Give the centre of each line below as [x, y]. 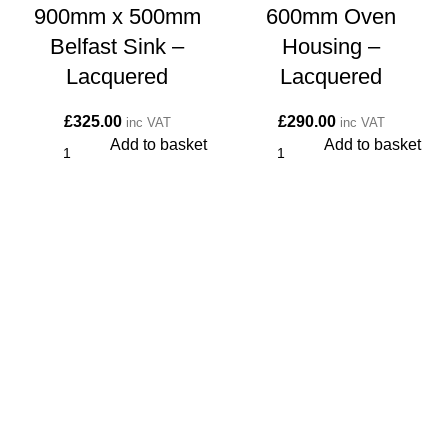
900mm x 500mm [117, 16]
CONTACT [54, 413]
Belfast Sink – [117, 46]
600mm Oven [331, 16]
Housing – [331, 46]
